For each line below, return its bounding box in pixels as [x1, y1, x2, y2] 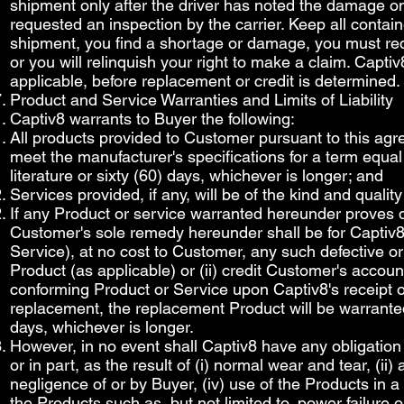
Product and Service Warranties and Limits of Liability [10, 90, 393, 109]
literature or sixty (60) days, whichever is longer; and [10, 166, 383, 185]
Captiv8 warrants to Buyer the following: [10, 109, 295, 128]
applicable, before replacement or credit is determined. [10, 71, 400, 90]
